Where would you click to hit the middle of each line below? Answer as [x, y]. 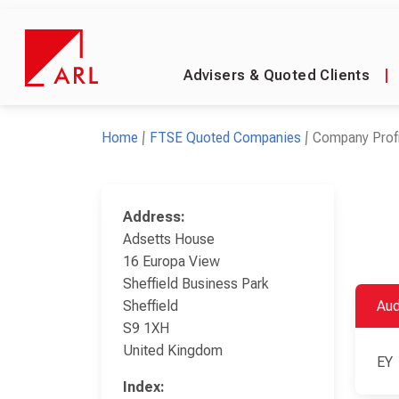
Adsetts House [169, 239]
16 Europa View [171, 261]
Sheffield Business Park [196, 284]
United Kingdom [173, 350]
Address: [154, 217]
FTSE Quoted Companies [225, 138]
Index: [144, 387]
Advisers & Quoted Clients [277, 75]
